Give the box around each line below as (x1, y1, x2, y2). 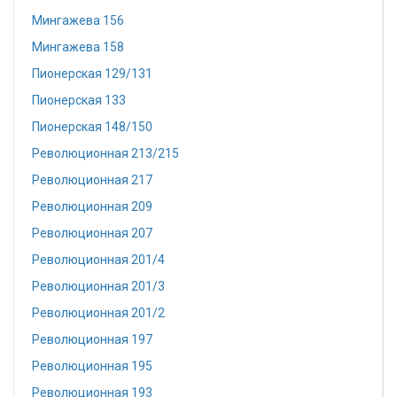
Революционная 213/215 (32, 146, 179, 160)
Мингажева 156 (32, 13, 124, 27)
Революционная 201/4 (32, 253, 165, 267)
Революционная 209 (32, 199, 152, 214)
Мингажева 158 (32, 40, 124, 54)
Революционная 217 (32, 173, 152, 187)
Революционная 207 (32, 226, 152, 240)
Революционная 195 (32, 359, 152, 373)
